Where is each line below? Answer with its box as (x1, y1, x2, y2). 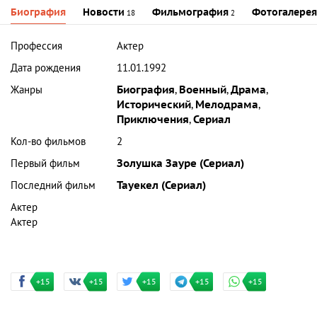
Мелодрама (195, 98, 259, 111)
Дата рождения (11, 61, 81, 74)
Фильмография (152, 6, 229, 18)
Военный (179, 83, 227, 96)
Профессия (11, 39, 62, 52)
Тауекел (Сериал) (117, 178, 207, 192)
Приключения (117, 113, 190, 126)
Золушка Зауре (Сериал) (117, 156, 245, 170)
